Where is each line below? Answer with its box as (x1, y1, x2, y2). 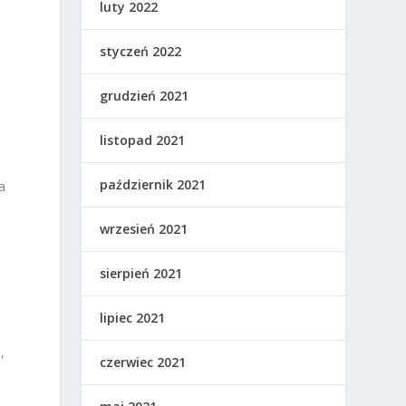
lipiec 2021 (100, 309, 166, 327)
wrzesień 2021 (100, 220, 188, 238)
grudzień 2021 (100, 87, 189, 105)
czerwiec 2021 (100, 353, 187, 372)
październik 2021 (100, 176, 207, 194)
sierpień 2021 (100, 265, 183, 283)
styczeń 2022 (100, 43, 182, 61)
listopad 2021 (100, 131, 186, 150)
